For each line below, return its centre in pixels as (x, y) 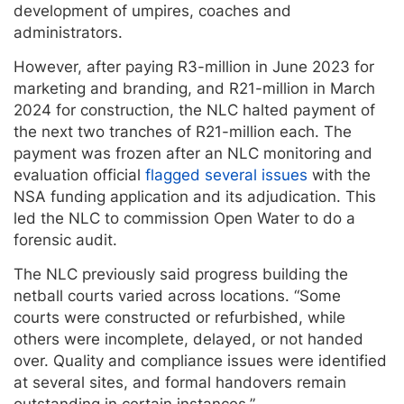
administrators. (68, 32)
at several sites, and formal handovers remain (180, 382)
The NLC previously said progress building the (181, 274)
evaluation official (79, 174)
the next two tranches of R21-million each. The (183, 131)
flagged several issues (226, 174)
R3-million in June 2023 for (276, 66)
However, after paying (93, 66)
